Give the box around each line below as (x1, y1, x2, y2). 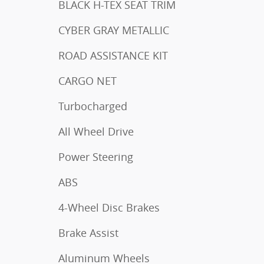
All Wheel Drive (58, 124, 134, 138)
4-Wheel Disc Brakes (58, 200, 160, 214)
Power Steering (58, 150, 133, 164)
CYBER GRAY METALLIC (58, 23, 169, 37)
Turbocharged (58, 99, 127, 113)
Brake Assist (58, 226, 118, 240)
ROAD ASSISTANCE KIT (58, 48, 168, 62)
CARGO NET (58, 74, 117, 88)
